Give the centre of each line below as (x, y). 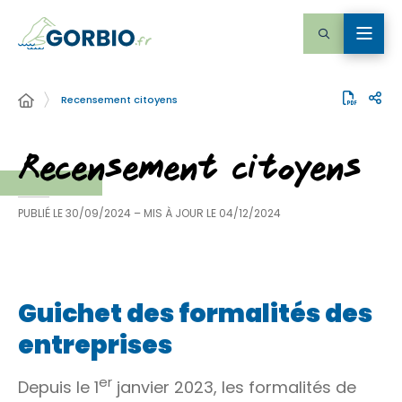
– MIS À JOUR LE (176, 213)
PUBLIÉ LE (40, 213)
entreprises (95, 345)
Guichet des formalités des (195, 314)
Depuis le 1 (58, 387)
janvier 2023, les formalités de (234, 387)
